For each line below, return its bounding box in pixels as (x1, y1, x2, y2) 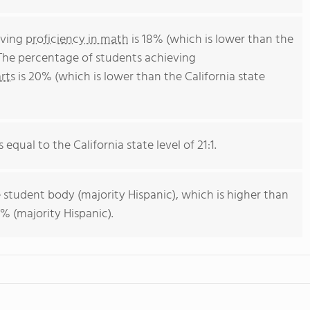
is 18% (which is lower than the (129, 30, 293, 50)
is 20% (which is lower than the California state (15, 67, 265, 87)
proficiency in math (26, 30, 129, 50)
